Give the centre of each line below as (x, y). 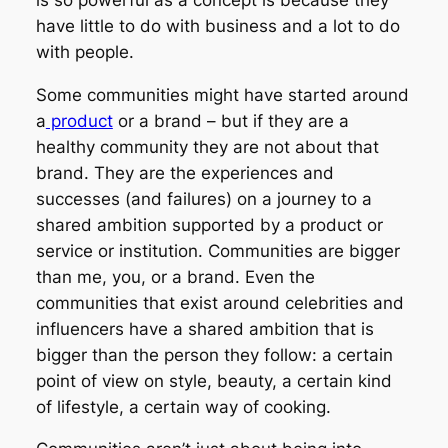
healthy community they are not (165, 146)
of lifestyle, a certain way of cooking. (183, 406)
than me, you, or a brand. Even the (175, 276)
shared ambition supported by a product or (209, 224)
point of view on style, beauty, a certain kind (213, 380)
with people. (84, 51)
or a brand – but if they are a (230, 120)
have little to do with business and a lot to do (217, 25)
